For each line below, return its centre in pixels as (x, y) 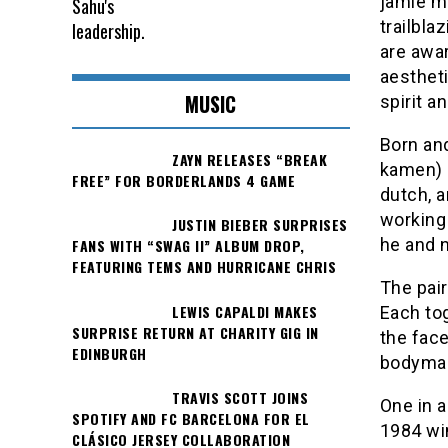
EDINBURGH (109, 353)
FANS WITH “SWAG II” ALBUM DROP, (188, 246)
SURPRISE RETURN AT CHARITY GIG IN (195, 332)
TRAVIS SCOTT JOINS (240, 397)
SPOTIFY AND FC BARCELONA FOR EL (191, 418)
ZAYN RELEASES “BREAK (249, 159)
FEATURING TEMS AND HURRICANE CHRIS (204, 267)
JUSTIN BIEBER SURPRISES (260, 225)
